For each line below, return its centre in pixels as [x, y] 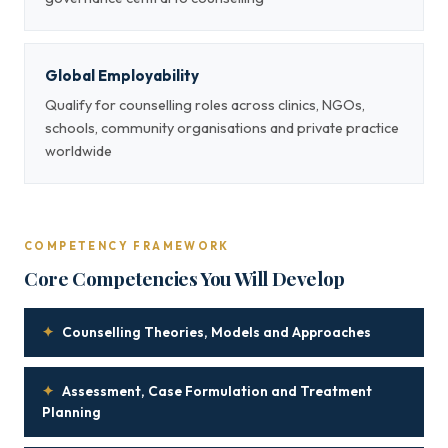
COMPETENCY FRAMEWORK [127, 246]
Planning [71, 412]
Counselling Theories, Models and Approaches [216, 332]
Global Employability [122, 75]
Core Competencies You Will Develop [184, 278]
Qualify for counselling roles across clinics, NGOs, [205, 105]
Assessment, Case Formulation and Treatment [217, 391]
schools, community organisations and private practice [222, 128]
